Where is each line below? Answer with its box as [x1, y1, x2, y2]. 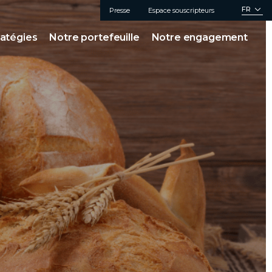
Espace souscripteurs [148, 6, 214, 15]
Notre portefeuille [49, 32, 140, 43]
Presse [109, 6, 130, 15]
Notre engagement [151, 32, 248, 43]
